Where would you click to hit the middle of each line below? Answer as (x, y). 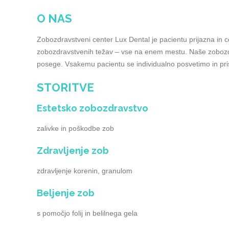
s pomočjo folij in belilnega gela (87, 213)
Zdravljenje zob (73, 151)
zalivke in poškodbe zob (75, 128)
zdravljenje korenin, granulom (85, 171)
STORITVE (65, 87)
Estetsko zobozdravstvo (93, 108)
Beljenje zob (66, 193)
